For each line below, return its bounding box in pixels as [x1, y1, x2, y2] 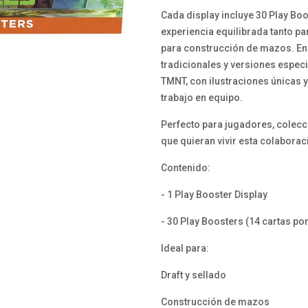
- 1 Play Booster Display [161, 189, 267, 200]
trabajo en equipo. [161, 92, 243, 103]
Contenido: [161, 162, 210, 173]
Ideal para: [161, 243, 209, 254]
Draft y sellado [161, 269, 226, 280]
